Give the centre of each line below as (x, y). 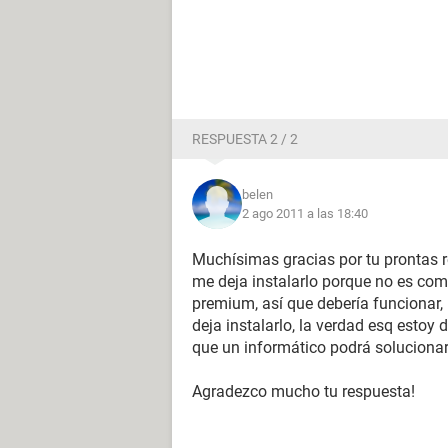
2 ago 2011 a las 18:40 (305, 213)
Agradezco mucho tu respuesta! (303, 391)
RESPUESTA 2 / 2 (245, 139)
